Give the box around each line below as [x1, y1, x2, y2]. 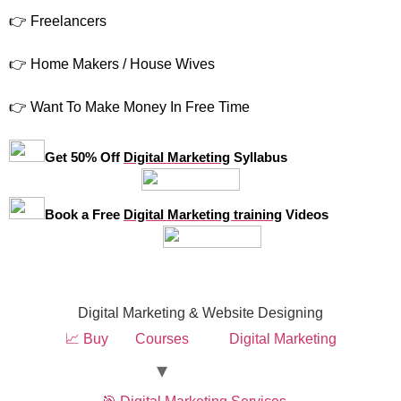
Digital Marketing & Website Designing [78, 304, 323, 320]
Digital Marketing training [124, 206, 282, 222]
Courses [134, 330, 189, 346]
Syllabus [230, 149, 287, 165]
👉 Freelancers [9, 13, 107, 29]
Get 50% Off [45, 149, 124, 165]
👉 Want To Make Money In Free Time [9, 98, 250, 115]
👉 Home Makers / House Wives [9, 55, 215, 72]
